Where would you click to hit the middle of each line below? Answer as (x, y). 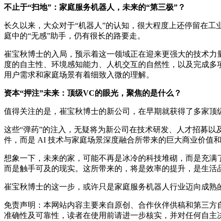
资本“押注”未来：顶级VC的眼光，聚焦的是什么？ (93, 93)
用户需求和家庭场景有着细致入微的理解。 (79, 74)
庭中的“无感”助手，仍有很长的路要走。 (74, 36)
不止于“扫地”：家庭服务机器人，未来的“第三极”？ (95, 7)
